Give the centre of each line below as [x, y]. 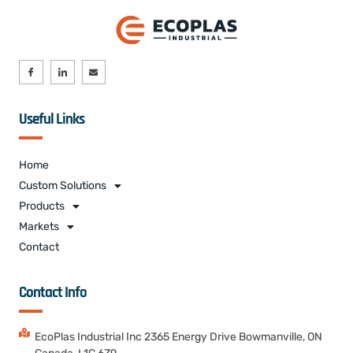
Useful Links [52, 120]
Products [42, 206]
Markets [39, 227]
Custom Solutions [63, 186]
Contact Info [53, 293]
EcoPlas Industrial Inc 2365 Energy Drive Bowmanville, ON [178, 337]
